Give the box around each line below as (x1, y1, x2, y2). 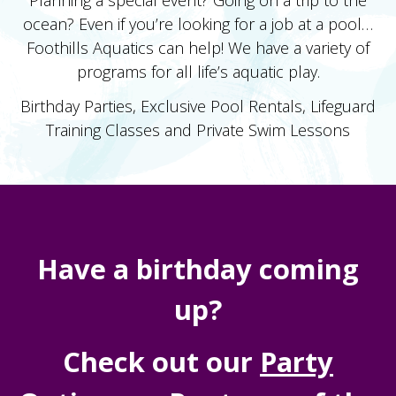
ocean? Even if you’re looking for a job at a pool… (23, 12, 373, 34)
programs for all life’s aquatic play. (76, 60, 320, 82)
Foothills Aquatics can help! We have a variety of (27, 36, 369, 58)
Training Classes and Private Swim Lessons (46, 119, 350, 141)
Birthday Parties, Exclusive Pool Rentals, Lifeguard (20, 95, 376, 117)
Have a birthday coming (37, 250, 359, 288)
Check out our (63, 342, 260, 380)
